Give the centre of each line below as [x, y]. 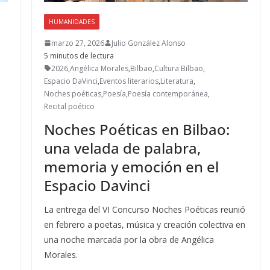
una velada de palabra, [122, 148]
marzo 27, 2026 [77, 43]
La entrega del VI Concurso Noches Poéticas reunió [144, 209]
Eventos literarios [129, 81]
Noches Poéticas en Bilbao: [137, 129]
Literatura [177, 81]
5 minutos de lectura [79, 55]
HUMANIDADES [71, 21]
